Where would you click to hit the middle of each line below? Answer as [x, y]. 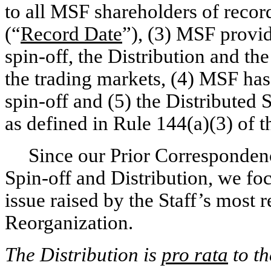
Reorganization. [69, 223]
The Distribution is [83, 255]
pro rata [195, 255]
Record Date [71, 34]
